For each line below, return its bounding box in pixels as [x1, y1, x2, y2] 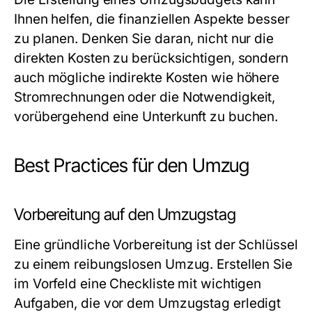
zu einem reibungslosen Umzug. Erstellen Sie [14, 256, 292, 272]
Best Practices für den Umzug [14, 154, 250, 177]
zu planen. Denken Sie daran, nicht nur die [14, 31, 274, 47]
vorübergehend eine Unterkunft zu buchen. [14, 109, 279, 125]
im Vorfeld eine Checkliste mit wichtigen [14, 276, 262, 292]
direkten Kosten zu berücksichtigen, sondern [14, 50, 288, 66]
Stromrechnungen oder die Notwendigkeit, [14, 89, 276, 105]
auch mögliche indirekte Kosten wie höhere [14, 70, 280, 86]
